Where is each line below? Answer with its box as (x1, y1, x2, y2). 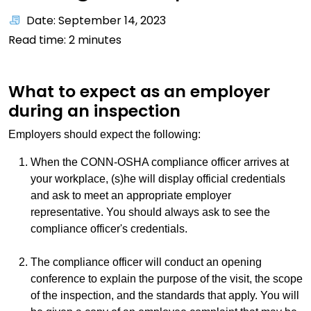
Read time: (8, 32, 69, 48)
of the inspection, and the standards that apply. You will (31, 289, 299, 301)
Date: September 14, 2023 (26, 12, 166, 28)
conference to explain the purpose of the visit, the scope (31, 273, 303, 285)
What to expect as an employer (8, 80, 270, 103)
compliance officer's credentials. (31, 223, 187, 235)
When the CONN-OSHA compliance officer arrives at (31, 156, 289, 168)
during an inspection (8, 99, 180, 122)
